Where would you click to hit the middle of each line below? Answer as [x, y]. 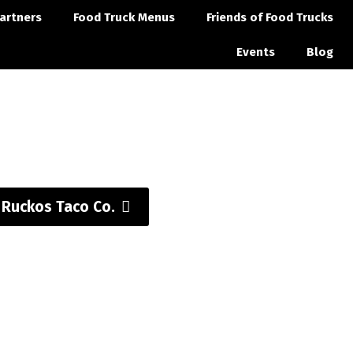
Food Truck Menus [124, 17]
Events [256, 52]
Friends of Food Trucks [270, 17]
